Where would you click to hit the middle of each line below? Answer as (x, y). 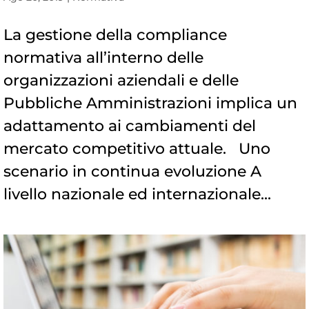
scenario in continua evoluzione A (132, 172)
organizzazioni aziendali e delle (121, 81)
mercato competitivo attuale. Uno (137, 149)
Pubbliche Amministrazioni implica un (150, 103)
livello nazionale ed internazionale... (137, 195)
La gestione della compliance (115, 35)
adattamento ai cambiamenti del (130, 126)
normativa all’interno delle (103, 58)
